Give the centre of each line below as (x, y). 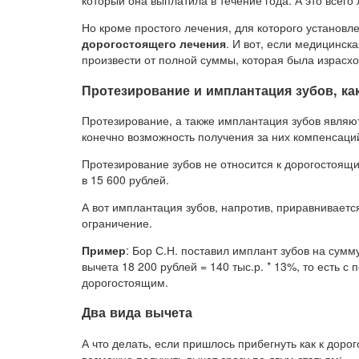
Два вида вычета (137, 313)
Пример (104, 250)
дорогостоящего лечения (154, 44)
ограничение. (117, 222)
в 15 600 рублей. (125, 179)
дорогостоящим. (125, 282)
